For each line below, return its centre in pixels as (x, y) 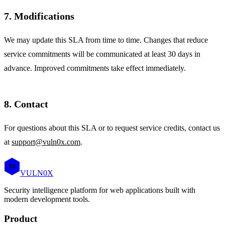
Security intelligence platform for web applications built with (100, 190)
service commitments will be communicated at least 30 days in (102, 54)
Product (21, 218)
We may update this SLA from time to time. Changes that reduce (106, 40)
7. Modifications (39, 16)
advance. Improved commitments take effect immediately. (95, 68)
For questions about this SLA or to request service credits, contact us (112, 128)
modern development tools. (47, 199)
